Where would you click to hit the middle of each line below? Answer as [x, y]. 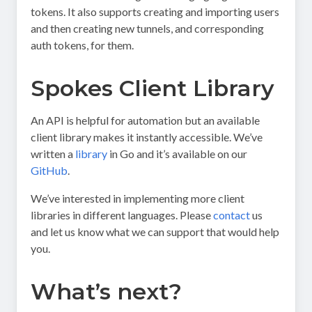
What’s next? [106, 292]
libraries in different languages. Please [122, 215]
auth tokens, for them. [82, 45]
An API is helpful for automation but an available [145, 120]
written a [53, 154]
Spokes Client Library [153, 88]
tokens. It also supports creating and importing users [155, 12]
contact [232, 215]
